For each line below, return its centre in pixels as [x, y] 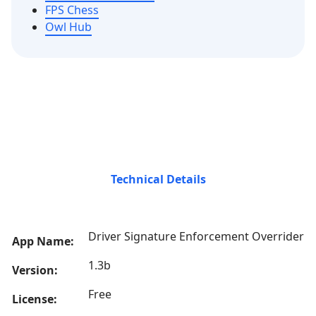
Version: [35, 270]
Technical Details [158, 179]
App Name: [43, 241]
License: [35, 299]
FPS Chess [72, 10]
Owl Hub [68, 27]
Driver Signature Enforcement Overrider [196, 236]
